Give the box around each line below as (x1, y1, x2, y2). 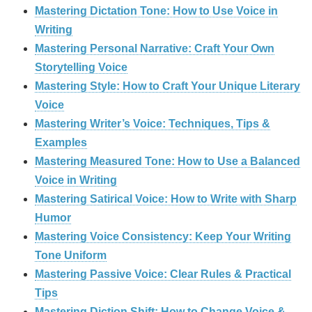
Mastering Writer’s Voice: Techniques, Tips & (35, 117, 270, 130)
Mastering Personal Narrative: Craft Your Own (35, 42, 274, 54)
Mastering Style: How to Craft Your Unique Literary (35, 79, 300, 92)
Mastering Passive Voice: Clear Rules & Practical (35, 267, 291, 280)
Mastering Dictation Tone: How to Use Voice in (35, 4, 278, 17)
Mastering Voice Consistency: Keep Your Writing (35, 230, 291, 242)
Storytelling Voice (35, 61, 127, 73)
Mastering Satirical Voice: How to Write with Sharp (35, 192, 297, 205)
